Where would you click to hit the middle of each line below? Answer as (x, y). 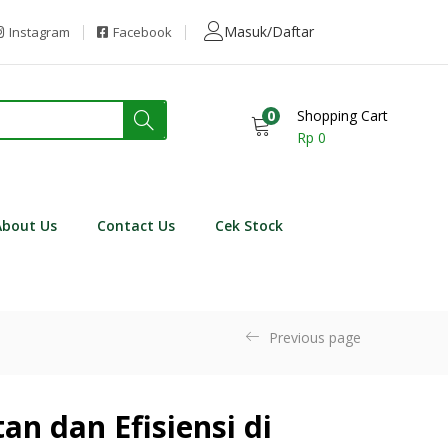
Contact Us (135, 225)
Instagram (40, 32)
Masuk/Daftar (269, 31)
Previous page (315, 337)
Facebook (143, 32)
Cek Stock (248, 225)
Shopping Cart (342, 115)
